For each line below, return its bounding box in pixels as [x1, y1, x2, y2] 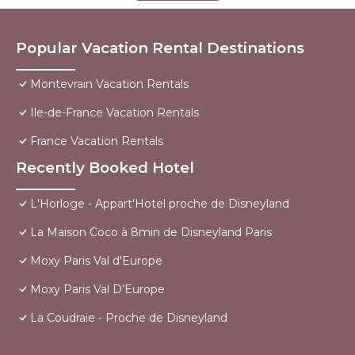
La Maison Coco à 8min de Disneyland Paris [30, 224, 272, 239]
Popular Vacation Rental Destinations [16, 38, 304, 57]
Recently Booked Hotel [16, 158, 194, 177]
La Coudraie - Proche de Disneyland [30, 310, 227, 325]
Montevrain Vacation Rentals [30, 76, 189, 91]
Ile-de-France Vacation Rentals [30, 105, 199, 120]
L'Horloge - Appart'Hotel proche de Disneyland [30, 196, 289, 211]
